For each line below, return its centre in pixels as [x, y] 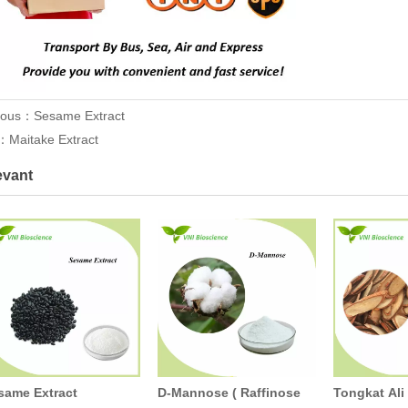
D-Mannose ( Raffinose [229, 392]
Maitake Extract [53, 139]
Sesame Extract [79, 116]
